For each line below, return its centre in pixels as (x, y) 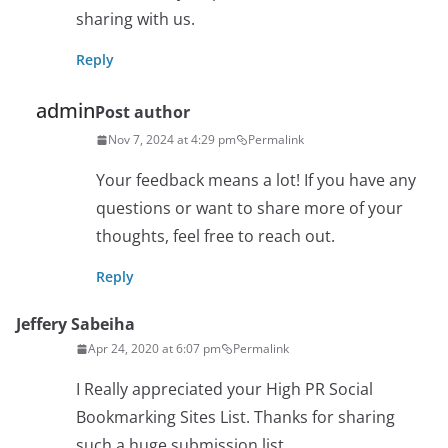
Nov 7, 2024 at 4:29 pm (172, 139)
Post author (142, 112)
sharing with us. (135, 19)
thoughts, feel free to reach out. (215, 236)
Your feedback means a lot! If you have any (256, 180)
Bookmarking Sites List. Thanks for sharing (235, 417)
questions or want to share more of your (249, 208)
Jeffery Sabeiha (75, 324)
